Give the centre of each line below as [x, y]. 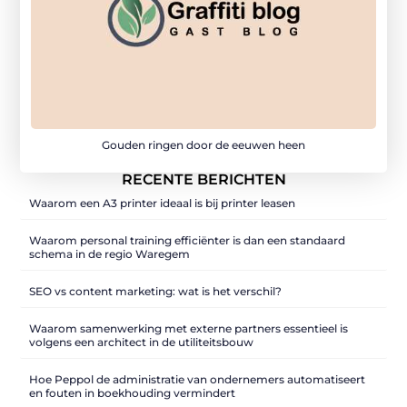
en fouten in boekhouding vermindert [133, 392]
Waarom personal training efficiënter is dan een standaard [188, 240]
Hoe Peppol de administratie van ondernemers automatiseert [198, 379]
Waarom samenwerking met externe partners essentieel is [189, 328]
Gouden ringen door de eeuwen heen [203, 144]
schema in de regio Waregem [110, 253]
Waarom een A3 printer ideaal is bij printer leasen [163, 203]
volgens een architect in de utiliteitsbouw [142, 342]
